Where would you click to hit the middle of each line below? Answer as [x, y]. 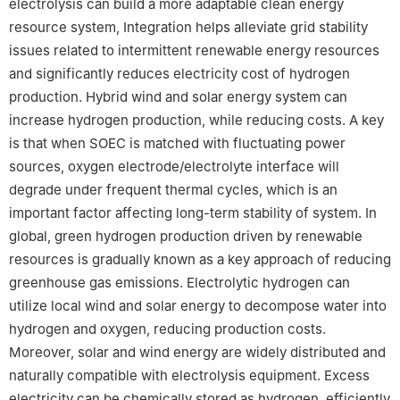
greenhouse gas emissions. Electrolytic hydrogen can [179, 283]
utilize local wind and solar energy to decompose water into [198, 306]
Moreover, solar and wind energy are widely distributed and [197, 353]
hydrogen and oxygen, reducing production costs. [167, 329]
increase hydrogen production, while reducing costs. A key [196, 121]
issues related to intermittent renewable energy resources [194, 51]
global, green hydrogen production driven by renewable [186, 237]
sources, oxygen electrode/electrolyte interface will [174, 167]
